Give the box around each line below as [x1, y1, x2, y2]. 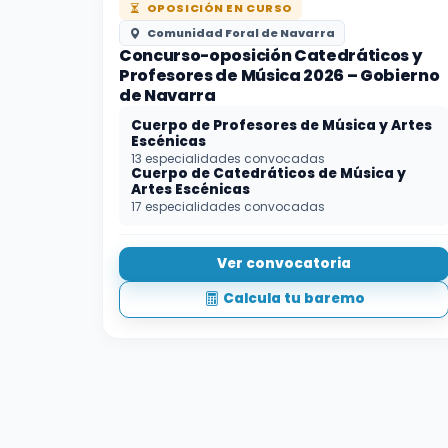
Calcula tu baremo [222, 289, 365, 309]
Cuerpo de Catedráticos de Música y [131, 164, 406, 184]
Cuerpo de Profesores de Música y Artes [131, 116, 432, 136]
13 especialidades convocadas [131, 150, 325, 168]
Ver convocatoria [217, 253, 351, 273]
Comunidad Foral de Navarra [144, 25, 335, 42]
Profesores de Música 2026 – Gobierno [119, 64, 440, 88]
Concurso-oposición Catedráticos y [119, 44, 422, 68]
